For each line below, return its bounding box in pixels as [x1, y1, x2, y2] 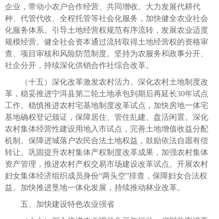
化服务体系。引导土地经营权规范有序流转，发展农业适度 [5, 25, 208, 34]
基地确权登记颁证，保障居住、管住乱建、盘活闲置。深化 [5, 112, 208, 121]
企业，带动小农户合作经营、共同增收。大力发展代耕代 [5, 2, 200, 11]
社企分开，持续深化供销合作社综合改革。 [5, 61, 153, 69]
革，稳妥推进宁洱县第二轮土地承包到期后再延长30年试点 [5, 89, 208, 98]
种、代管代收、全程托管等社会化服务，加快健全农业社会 [5, 14, 208, 22]
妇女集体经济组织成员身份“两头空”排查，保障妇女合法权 [5, 171, 207, 180]
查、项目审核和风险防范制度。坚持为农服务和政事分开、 [5, 49, 208, 58]
